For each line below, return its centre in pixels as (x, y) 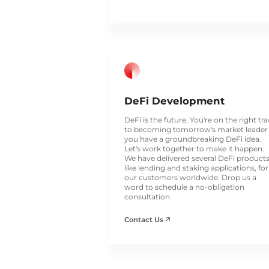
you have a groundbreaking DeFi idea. (192, 139)
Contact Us (144, 219)
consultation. (148, 196)
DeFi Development (174, 101)
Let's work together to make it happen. (194, 148)
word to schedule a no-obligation (184, 187)
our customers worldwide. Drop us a (190, 177)
